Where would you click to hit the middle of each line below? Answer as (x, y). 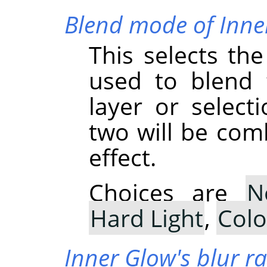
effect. (123, 157)
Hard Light (147, 218)
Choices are (167, 192)
